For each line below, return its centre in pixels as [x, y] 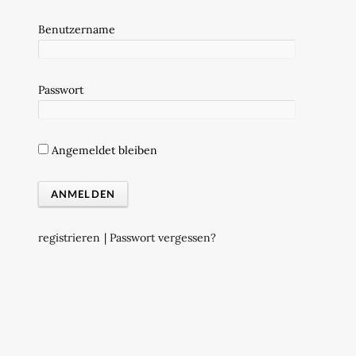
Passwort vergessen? [163, 238]
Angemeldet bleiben [103, 151]
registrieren [69, 238]
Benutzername [76, 30]
